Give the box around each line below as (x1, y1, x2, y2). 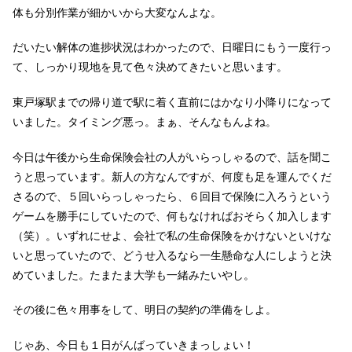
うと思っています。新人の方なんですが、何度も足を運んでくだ (13, 170, 332, 183)
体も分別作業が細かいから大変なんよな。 (13, 5, 222, 19)
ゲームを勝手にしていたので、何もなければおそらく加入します (13, 209, 332, 222)
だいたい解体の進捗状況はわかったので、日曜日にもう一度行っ (13, 41, 332, 54)
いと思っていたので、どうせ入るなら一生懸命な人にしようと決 (13, 248, 332, 262)
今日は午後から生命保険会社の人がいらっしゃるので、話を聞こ (13, 150, 332, 163)
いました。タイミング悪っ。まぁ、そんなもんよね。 (13, 115, 277, 128)
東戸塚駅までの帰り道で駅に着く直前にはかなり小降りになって (13, 95, 332, 108)
